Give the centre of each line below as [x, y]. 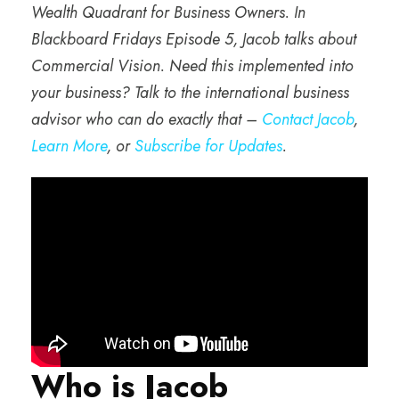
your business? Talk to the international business [190, 92]
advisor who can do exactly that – [147, 119]
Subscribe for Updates [208, 146]
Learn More [69, 146]
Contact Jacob [308, 119]
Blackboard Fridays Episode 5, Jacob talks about [194, 39]
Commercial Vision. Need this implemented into [192, 65]
